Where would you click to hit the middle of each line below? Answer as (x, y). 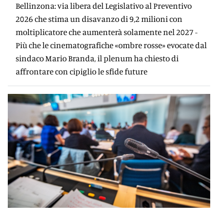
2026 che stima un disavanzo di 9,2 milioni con (99, 19)
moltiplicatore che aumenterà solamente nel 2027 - (107, 32)
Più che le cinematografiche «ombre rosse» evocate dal (111, 45)
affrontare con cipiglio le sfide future (82, 71)
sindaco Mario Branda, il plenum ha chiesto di (97, 58)
